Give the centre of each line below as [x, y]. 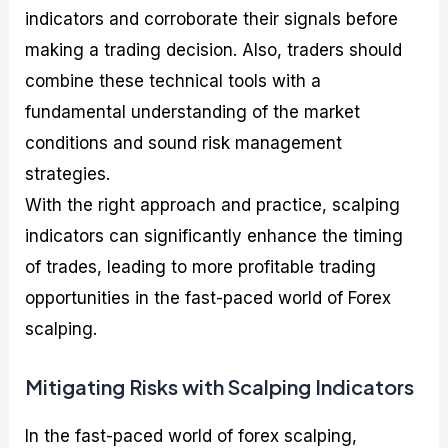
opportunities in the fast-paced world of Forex [208, 298]
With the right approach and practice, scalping [213, 205]
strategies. [68, 174]
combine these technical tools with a [173, 81]
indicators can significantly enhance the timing [214, 236]
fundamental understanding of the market [193, 112]
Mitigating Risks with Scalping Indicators [220, 386]
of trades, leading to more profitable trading [201, 267]
